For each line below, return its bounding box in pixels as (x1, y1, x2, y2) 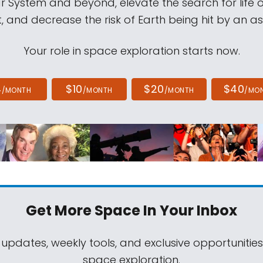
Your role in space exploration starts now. (23, 43, 240, 58)
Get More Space (26, 200, 140, 220)
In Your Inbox (140, 200, 237, 220)
